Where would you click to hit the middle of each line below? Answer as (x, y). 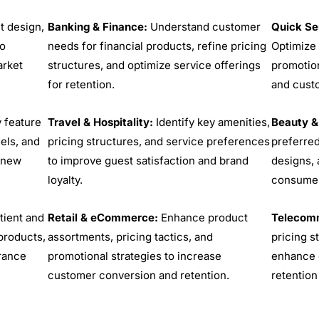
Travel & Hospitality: (101, 122)
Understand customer (204, 27)
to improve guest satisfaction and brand (148, 161)
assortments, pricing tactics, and (131, 237)
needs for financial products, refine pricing (157, 46)
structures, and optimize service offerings (155, 66)
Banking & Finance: (98, 27)
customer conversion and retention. (139, 276)
